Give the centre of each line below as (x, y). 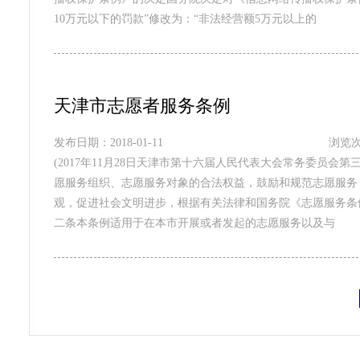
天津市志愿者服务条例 (142, 106)
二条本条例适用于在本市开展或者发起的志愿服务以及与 (194, 223)
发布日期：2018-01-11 (108, 143)
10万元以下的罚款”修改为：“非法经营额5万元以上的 (185, 19)
